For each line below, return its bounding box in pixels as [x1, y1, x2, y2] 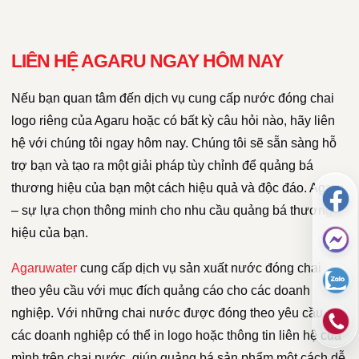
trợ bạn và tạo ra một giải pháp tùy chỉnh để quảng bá [11, 158, 313, 172]
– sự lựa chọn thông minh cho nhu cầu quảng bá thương [11, 203, 333, 217]
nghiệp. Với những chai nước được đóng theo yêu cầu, [11, 305, 326, 320]
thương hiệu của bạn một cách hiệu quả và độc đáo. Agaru [11, 180, 344, 195]
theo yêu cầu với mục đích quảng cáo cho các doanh [11, 283, 310, 297]
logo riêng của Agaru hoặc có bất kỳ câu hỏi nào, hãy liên [11, 113, 335, 127]
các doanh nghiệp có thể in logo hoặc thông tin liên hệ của [11, 328, 341, 342]
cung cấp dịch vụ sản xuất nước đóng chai [77, 260, 321, 275]
